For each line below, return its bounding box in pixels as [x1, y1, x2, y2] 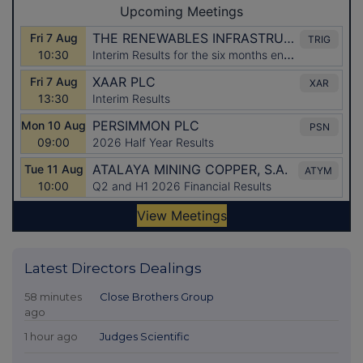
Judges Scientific [99, 329, 190, 343]
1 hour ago [24, 329, 78, 343]
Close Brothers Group [99, 289, 214, 303]
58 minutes [24, 289, 82, 303]
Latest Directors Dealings [24, 259, 202, 276]
